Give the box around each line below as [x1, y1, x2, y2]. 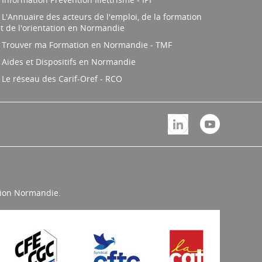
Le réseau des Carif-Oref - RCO [1, 73, 122, 84]
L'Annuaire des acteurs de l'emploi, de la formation [1, 11, 202, 22]
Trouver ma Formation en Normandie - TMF [1, 39, 172, 50]
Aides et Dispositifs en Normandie [1, 56, 136, 67]
